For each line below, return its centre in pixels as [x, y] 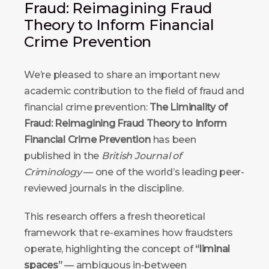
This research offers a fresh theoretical [115, 216]
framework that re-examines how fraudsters [129, 232]
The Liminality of [189, 107]
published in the [63, 156]
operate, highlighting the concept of [110, 249]
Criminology [53, 172]
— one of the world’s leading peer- [163, 172]
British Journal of [141, 156]
